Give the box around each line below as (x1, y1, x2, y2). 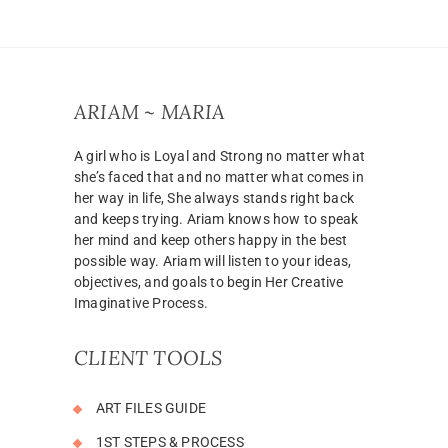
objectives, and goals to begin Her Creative (74, 273, 344, 290)
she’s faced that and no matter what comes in (74, 168, 364, 185)
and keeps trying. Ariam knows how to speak (74, 210, 359, 227)
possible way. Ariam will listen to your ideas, (74, 252, 352, 269)
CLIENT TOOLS (74, 344, 223, 370)
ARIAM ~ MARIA (74, 98, 226, 124)
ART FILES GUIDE (96, 399, 206, 416)
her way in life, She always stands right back (74, 189, 354, 206)
